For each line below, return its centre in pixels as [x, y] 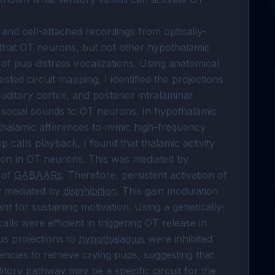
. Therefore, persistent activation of [145, 175]
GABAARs [38, 175]
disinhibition [90, 191]
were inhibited [179, 239]
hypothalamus [112, 239]
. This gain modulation [168, 191]
